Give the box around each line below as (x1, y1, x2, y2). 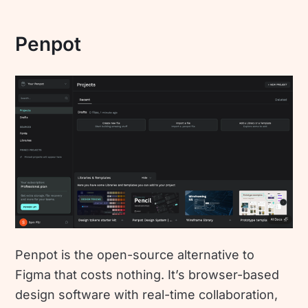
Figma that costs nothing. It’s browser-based (15, 267, 280, 283)
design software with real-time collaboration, (15, 287, 278, 302)
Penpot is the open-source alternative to (15, 247, 255, 263)
